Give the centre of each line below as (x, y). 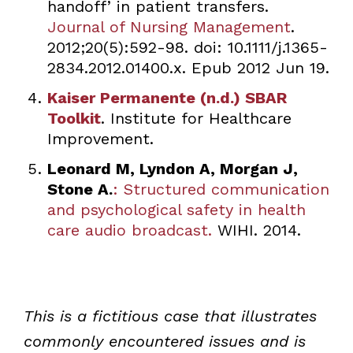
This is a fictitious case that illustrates (170, 316)
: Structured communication (221, 189)
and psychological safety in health (176, 209)
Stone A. (80, 189)
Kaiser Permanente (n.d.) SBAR (167, 97)
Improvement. (100, 138)
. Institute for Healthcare (196, 118)
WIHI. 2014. (256, 230)
